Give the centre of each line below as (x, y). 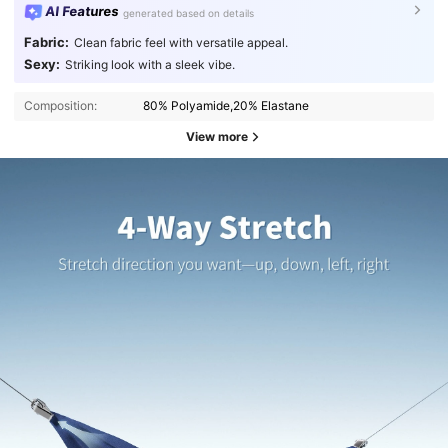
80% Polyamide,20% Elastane (226, 106)
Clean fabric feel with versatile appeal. (180, 43)
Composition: (60, 106)
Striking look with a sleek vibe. (149, 65)
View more (217, 137)
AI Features (82, 11)
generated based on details (189, 12)
